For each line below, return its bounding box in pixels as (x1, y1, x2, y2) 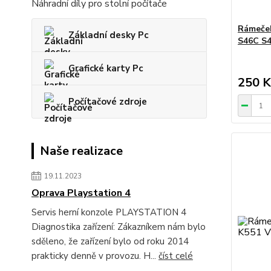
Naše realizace (40, 143, 123, 160)
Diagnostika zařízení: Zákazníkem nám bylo (31, 221, 206, 233)
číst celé (158, 250, 193, 263)
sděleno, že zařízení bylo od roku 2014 (31, 235, 189, 248)
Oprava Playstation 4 (31, 186, 131, 200)
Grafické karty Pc (68, 62, 143, 75)
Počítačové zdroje (68, 96, 147, 108)
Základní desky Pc (68, 29, 148, 42)
